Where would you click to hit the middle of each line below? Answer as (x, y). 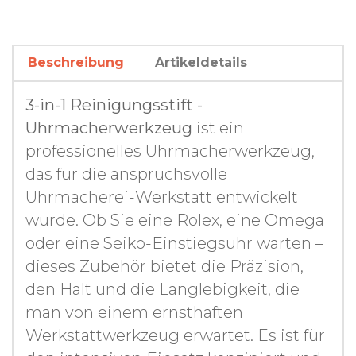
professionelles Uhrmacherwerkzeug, (170, 151)
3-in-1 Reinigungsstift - (114, 104)
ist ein (218, 128)
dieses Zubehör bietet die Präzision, (164, 266)
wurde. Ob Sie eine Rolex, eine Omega (175, 220)
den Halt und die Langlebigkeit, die (163, 289)
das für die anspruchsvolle (126, 174)
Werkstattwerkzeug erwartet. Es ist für (175, 335)
